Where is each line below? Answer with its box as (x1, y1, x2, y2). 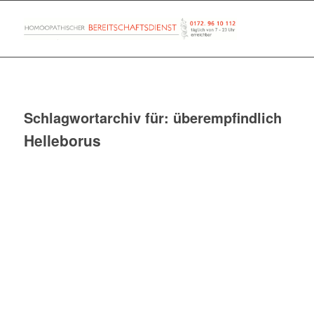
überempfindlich (172, 107, 282, 128)
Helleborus (23, 130, 101, 151)
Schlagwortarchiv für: (23, 107, 173, 128)
